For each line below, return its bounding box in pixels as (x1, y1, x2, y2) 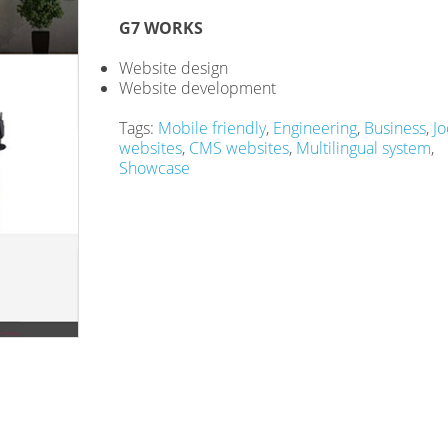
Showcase (119, 157, 190, 179)
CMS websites (189, 137, 289, 159)
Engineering (273, 117, 357, 139)
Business (364, 117, 426, 139)
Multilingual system (296, 137, 431, 159)
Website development (119, 77, 276, 99)
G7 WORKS (119, 17, 203, 39)
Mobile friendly (158, 117, 266, 139)
